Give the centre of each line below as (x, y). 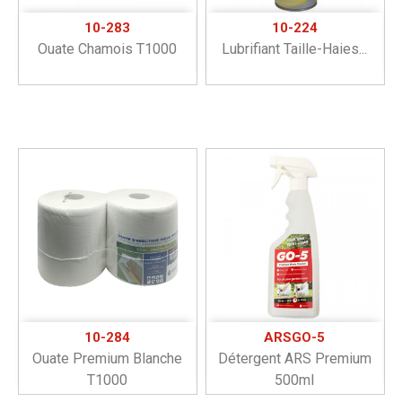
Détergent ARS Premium (294, 358)
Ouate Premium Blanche (107, 358)
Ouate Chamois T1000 (107, 48)
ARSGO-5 (294, 337)
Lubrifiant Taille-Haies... (294, 48)
